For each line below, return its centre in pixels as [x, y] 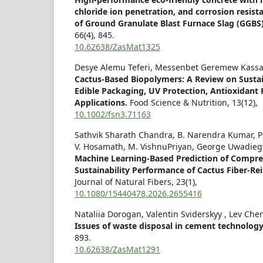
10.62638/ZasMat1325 [117, 47]
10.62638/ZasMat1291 [117, 249]
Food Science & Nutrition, [181, 103]
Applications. [102, 103]
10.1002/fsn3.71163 [113, 114]
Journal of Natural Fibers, [125, 182]
